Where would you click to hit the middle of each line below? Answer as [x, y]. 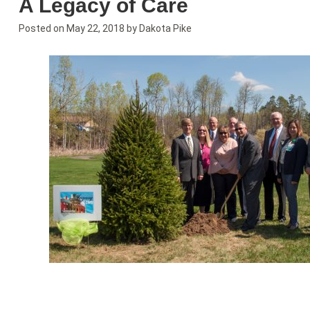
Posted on [42, 29]
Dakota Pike [165, 29]
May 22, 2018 [95, 29]
